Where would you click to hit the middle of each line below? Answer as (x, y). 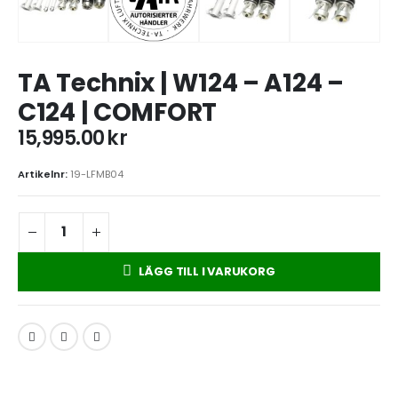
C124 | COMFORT (118, 113)
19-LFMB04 (97, 174)
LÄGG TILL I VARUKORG (207, 271)
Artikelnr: (44, 174)
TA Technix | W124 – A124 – (181, 84)
